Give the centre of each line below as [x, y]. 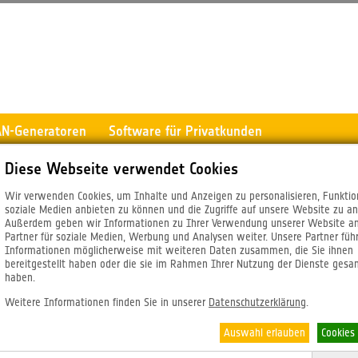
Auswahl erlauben [265, 332]
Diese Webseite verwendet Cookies [121, 169]
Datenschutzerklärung [257, 302]
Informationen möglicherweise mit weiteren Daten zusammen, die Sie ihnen [179, 250]
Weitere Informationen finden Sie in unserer [107, 302]
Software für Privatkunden [185, 131]
